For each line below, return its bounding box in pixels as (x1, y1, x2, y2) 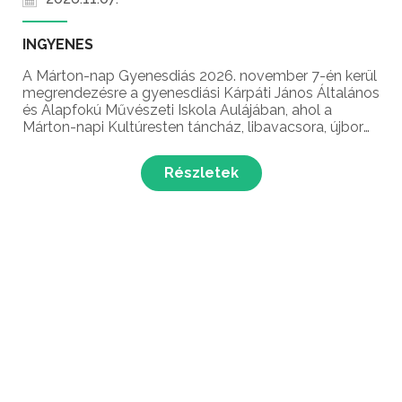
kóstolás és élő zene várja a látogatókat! (22, 135, 290, 153)
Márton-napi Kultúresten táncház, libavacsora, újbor (22, 118, 363, 136)
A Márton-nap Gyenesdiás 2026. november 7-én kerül (22, 67, 377, 85)
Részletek (163, 164, 239, 182)
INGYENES (22, 36, 93, 54)
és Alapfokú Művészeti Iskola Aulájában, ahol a (22, 101, 332, 119)
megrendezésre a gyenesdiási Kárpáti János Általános (22, 84, 380, 102)
